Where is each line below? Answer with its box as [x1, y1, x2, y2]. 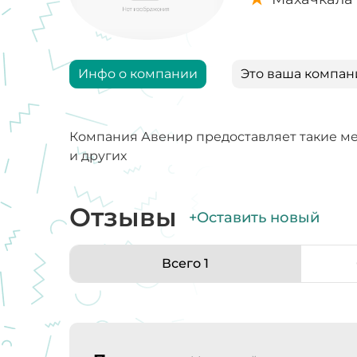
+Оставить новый [189, 208, 320, 226]
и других [69, 148, 127, 164]
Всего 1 [161, 256, 209, 272]
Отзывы [69, 202, 177, 233]
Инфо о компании [78, 66, 198, 82]
